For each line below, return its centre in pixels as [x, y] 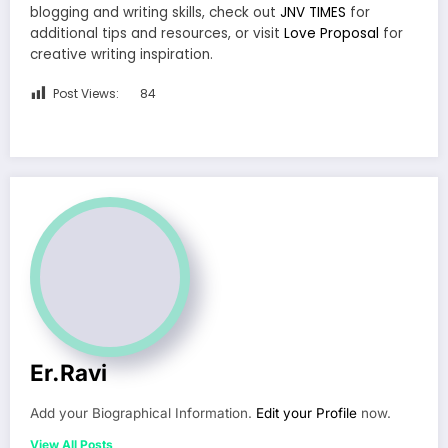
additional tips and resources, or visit [157, 33]
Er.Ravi [68, 372]
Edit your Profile [306, 412]
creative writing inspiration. [121, 54]
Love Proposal [331, 33]
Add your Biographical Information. [143, 412]
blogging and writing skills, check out [155, 12]
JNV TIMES [313, 12]
